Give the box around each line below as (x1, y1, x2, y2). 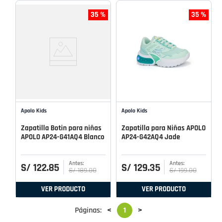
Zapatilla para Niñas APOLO (121, 123, 206, 133)
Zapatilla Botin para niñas (21, 123, 102, 133)
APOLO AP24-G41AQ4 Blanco (21, 132, 105, 142)
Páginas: (74, 205, 102, 216)
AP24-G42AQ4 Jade (121, 132, 180, 142)
